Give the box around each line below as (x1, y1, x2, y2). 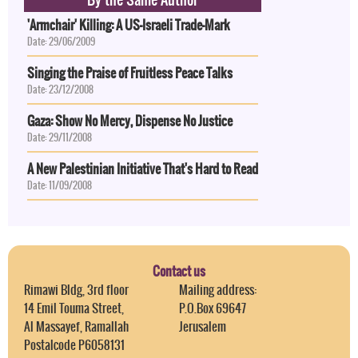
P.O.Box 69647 (179, 298, 246, 317)
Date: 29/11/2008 (27, 129, 92, 145)
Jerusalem (179, 316, 226, 336)
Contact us (153, 261, 205, 280)
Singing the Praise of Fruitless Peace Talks (27, 62, 233, 82)
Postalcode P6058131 (24, 335, 125, 354)
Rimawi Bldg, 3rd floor (24, 280, 129, 299)
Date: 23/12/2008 (27, 82, 93, 97)
